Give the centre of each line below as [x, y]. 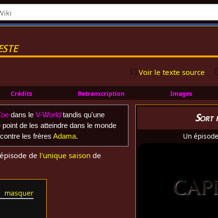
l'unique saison [65, 155]
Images [181, 93]
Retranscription [101, 93]
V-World [48, 114]
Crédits [22, 93]
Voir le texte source [172, 72]
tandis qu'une [82, 114]
